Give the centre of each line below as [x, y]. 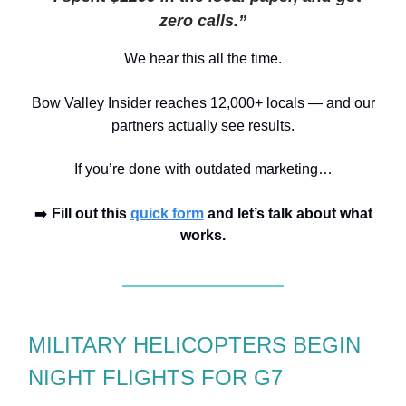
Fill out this [91, 214]
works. [203, 236]
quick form [167, 214]
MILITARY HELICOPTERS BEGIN [194, 345]
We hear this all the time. [203, 59]
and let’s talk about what [288, 214]
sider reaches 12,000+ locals [213, 103]
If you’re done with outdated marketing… [203, 169]
